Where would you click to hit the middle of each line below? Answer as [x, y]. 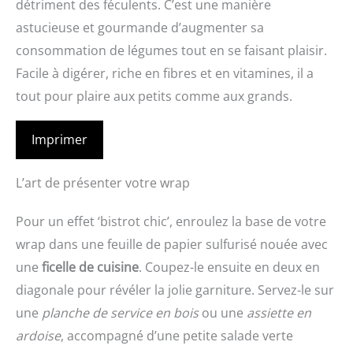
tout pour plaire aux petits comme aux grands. [154, 97]
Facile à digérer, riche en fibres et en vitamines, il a [165, 74]
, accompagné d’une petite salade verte [177, 336]
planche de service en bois [120, 313]
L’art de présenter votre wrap [103, 183]
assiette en [279, 313]
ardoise [38, 336]
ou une [223, 313]
